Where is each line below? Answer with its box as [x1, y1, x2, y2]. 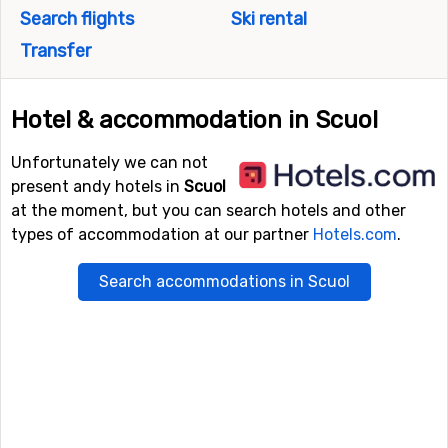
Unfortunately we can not [11, 153, 208, 172]
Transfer [16, 40, 91, 62]
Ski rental [226, 8, 307, 30]
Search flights [16, 8, 134, 30]
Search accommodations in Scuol [98, 272, 350, 291]
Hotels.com [313, 225, 397, 244]
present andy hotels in [11, 177, 184, 196]
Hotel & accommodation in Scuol [11, 106, 378, 134]
